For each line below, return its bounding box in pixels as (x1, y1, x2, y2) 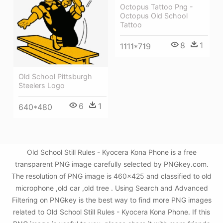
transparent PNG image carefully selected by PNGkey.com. (14, 160, 209, 168)
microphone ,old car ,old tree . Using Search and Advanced (15, 184, 208, 192)
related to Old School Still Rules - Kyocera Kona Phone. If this (13, 208, 210, 216)
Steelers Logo (18, 81, 65, 90)
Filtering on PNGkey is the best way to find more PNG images (11, 196, 212, 204)
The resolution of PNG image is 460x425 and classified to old (11, 172, 212, 180)
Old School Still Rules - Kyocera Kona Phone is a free (26, 148, 197, 156)
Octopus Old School (120, 11, 188, 20)
